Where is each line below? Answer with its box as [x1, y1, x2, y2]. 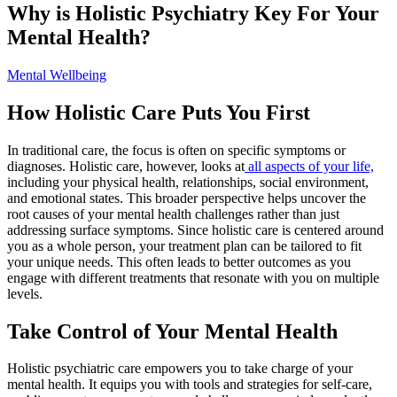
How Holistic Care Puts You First [7, 100, 310, 124]
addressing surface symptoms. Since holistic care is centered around [7, 222, 384, 237]
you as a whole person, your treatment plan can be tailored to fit [7, 237, 362, 253]
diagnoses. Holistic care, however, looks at [7, 158, 245, 174]
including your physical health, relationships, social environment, [7, 174, 369, 190]
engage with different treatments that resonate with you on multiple [7, 269, 379, 285]
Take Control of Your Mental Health [7, 319, 338, 343]
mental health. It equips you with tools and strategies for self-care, [7, 377, 372, 393]
